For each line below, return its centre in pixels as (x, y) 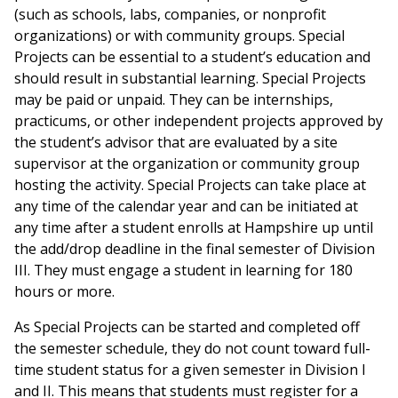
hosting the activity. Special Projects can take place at (190, 185)
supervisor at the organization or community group (187, 163)
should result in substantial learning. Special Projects (190, 78)
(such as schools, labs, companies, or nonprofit (170, 14)
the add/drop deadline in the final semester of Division (195, 249)
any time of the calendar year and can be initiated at (186, 206)
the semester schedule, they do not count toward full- (192, 348)
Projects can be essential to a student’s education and (192, 57)
